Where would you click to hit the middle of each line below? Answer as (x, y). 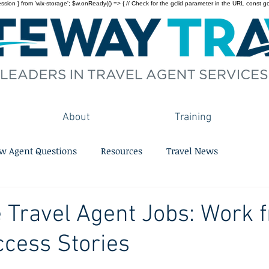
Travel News (192, 150)
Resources (122, 150)
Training (193, 117)
